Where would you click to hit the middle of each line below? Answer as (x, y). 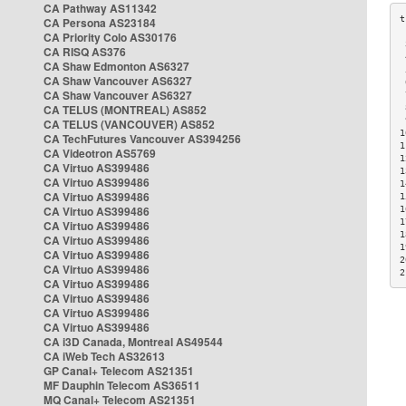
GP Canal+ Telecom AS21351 (119, 371)
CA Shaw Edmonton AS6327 (116, 66)
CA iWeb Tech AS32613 (104, 356)
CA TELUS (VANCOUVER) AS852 (129, 124)
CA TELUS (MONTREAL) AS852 (125, 110)
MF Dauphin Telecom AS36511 (122, 385)
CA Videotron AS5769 (100, 153)
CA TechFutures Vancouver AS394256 (142, 139)
